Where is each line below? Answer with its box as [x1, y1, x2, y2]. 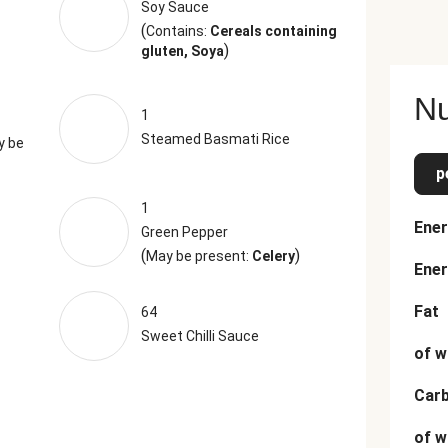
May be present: [145, 248, 252, 264]
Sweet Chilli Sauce [140, 328, 259, 344]
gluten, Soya [140, 43, 224, 59]
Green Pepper [140, 224, 228, 240]
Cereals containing [209, 23, 337, 39]
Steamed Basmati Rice [140, 131, 290, 147]
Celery [251, 248, 295, 264]
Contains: [145, 23, 210, 39]
